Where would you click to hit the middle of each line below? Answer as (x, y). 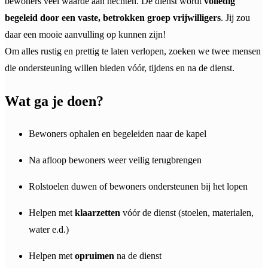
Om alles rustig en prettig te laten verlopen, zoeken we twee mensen (133, 51)
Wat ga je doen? (54, 101)
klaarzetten (98, 212)
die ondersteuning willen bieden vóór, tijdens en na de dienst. (120, 68)
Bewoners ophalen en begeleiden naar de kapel (118, 133)
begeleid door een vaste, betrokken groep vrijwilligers (113, 18)
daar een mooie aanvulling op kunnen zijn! (85, 35)
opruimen (95, 255)
